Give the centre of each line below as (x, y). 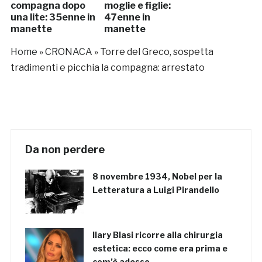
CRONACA (68, 52)
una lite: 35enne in (53, 18)
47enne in (127, 18)
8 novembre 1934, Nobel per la (157, 177)
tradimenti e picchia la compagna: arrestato (107, 68)
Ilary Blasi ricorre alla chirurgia (157, 235)
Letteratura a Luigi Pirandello (156, 190)
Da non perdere (65, 150)
